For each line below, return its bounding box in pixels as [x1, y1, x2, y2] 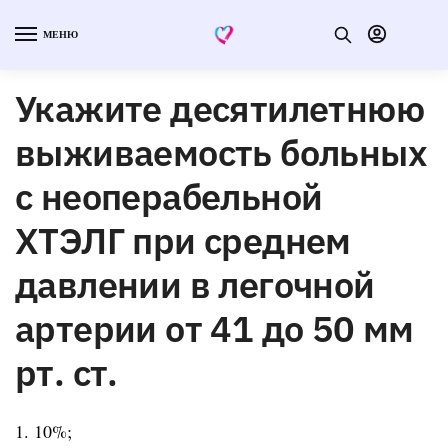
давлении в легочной [15, 260, 375, 308]
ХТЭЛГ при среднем [15, 216, 351, 264]
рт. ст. [15, 348, 118, 396]
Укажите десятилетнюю [15, 84, 424, 132]
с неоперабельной [15, 172, 323, 220]
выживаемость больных [15, 128, 427, 176]
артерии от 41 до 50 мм [15, 304, 414, 352]
